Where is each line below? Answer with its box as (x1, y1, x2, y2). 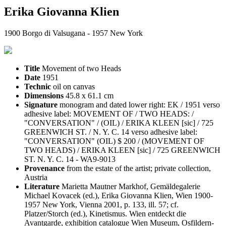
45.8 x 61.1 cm (66, 91, 114, 100)
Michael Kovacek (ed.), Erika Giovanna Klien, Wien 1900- (24, 191, 213, 200)
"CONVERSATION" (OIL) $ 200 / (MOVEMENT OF (24, 136, 204, 145)
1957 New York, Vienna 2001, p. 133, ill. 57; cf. (24, 200, 179, 209)
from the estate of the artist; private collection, (67, 163, 211, 173)
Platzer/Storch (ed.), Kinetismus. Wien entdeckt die (24, 209, 186, 218)
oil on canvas (53, 82, 95, 91)
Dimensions (24, 91, 64, 100)
